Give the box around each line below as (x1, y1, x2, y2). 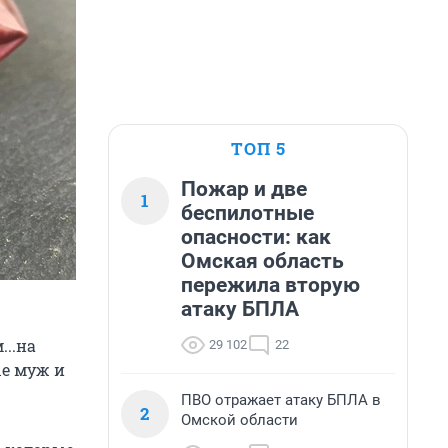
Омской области (181, 411, 298, 429)
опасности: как (181, 225, 331, 249)
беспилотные (181, 201, 314, 225)
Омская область (181, 249, 344, 273)
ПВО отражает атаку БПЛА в (181, 391, 381, 409)
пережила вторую (181, 273, 360, 297)
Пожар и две (181, 177, 307, 201)
